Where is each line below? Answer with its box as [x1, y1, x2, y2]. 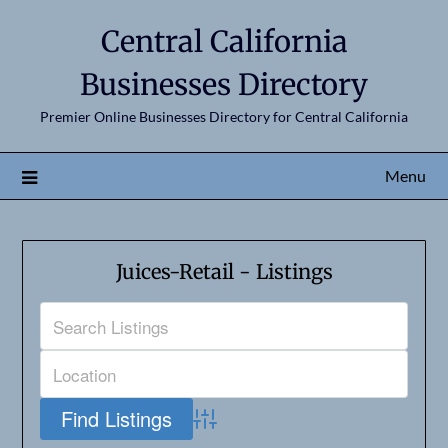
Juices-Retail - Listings [115, 259, 333, 285]
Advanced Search [191, 416, 319, 440]
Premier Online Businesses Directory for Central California [40, 108, 408, 125]
